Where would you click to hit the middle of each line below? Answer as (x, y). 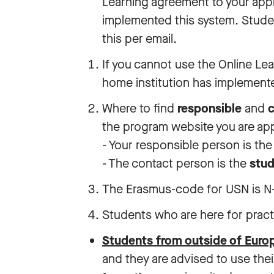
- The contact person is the (176, 164)
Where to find (140, 109)
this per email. (139, 39)
